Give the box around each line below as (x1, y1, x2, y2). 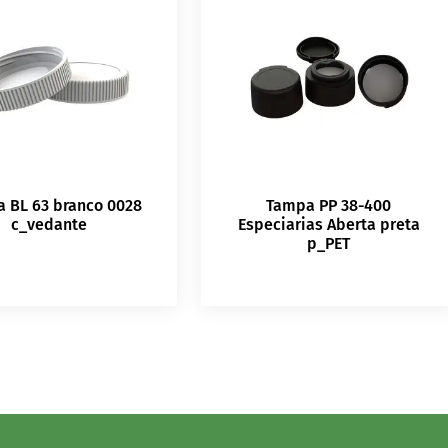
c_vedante (11, 214, 88, 234)
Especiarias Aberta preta (237, 214, 420, 234)
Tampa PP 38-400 (266, 195, 392, 215)
